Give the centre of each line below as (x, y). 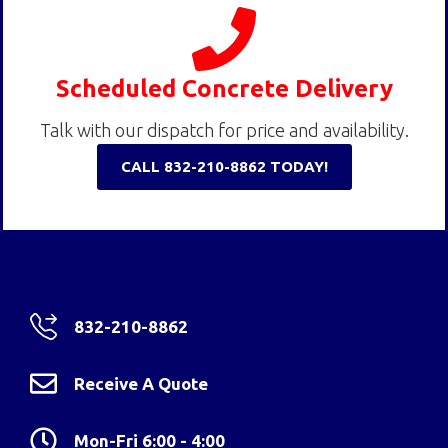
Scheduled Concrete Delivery (224, 88)
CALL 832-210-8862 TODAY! (224, 166)
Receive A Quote (141, 383)
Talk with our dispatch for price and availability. (224, 129)
